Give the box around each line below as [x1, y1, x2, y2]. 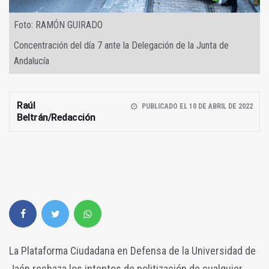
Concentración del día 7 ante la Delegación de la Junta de [14, 40, 229, 52]
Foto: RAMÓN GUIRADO [14, 19, 103, 31]
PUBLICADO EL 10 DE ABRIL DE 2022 [141, 102, 253, 111]
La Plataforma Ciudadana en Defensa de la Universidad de [9, 244, 256, 258]
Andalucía [14, 55, 49, 67]
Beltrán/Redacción [17, 112, 95, 124]
